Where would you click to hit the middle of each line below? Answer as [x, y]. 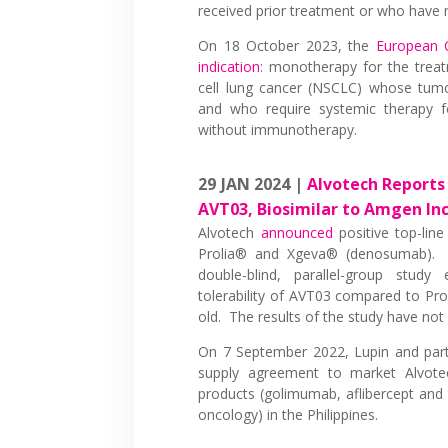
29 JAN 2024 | [252, 183]
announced [296, 232]
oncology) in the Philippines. [288, 414]
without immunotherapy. [278, 129]
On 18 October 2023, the [287, 45]
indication [229, 66]
